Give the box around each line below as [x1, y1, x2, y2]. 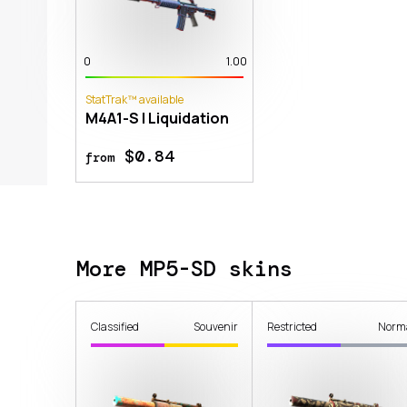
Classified [91, 318, 139, 334]
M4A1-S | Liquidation [85, 107, 229, 128]
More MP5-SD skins [76, 253, 293, 283]
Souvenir [194, 318, 239, 334]
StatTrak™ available [85, 91, 184, 107]
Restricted [267, 318, 318, 334]
